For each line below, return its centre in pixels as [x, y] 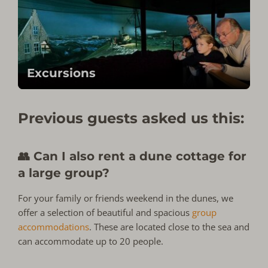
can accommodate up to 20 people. [91, 241]
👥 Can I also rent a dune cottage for [132, 156]
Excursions [62, 73]
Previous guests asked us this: [131, 118]
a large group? [64, 173]
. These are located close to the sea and [170, 227]
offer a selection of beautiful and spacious [105, 213]
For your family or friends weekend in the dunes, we [126, 198]
